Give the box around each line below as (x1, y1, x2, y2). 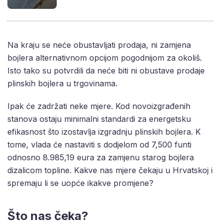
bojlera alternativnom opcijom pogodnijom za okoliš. (7, 53, 202, 63)
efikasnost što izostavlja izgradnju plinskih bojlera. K (7, 127, 201, 137)
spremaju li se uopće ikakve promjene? (7, 178, 153, 188)
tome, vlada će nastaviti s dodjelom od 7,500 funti (7, 140, 191, 150)
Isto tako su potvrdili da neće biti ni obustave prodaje (7, 66, 205, 76)
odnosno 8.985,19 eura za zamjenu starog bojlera (7, 152, 194, 163)
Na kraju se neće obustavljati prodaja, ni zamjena (7, 40, 191, 50)
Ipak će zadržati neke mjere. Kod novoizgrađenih (7, 101, 190, 111)
